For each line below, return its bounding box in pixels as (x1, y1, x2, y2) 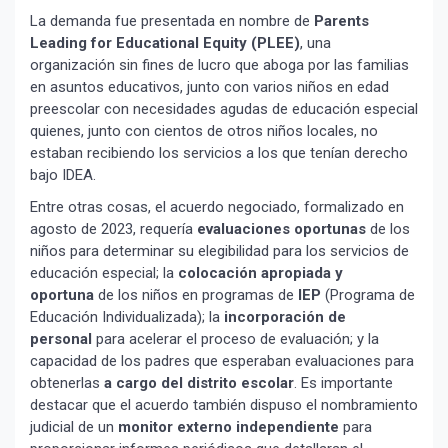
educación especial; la (30, 264, 178, 283)
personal (30, 330, 92, 349)
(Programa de (321, 286, 415, 305)
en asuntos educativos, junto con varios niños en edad (30, 78, 389, 97)
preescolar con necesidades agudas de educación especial (30, 100, 418, 119)
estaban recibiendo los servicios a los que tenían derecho (30, 144, 408, 163)
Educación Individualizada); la (30, 308, 224, 327)
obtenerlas (30, 374, 104, 393)
